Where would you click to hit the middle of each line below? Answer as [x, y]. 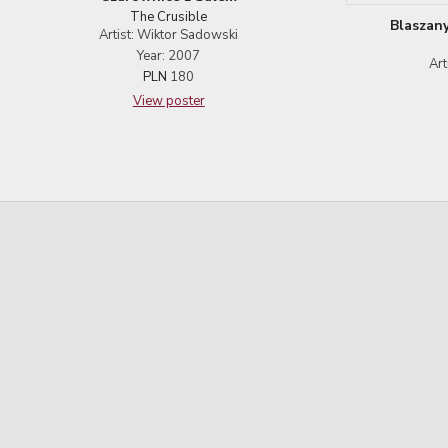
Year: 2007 [169, 55]
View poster [168, 100]
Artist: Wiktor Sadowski [169, 34]
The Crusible [169, 16]
